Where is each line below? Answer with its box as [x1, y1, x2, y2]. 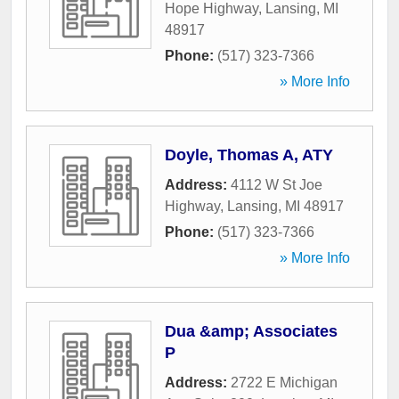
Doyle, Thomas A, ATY [165, 146, 333, 165]
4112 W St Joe [231, 177, 322, 193]
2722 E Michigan [231, 375, 338, 391]
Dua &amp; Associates [165, 322, 338, 341]
